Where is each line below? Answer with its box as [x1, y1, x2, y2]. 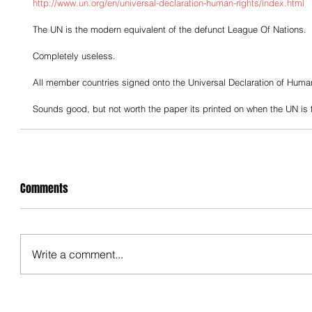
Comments [20, 180, 68, 196]
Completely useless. [33, 50, 116, 61]
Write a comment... [32, 247, 123, 261]
